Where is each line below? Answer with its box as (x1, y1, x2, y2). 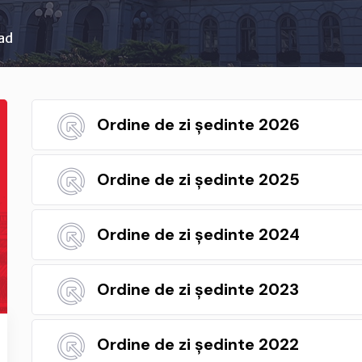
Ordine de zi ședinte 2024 (97, 224, 300, 245)
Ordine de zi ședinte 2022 (97, 334, 299, 355)
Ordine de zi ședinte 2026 (97, 114, 300, 135)
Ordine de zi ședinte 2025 (97, 169, 300, 190)
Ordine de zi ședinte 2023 (97, 279, 299, 300)
